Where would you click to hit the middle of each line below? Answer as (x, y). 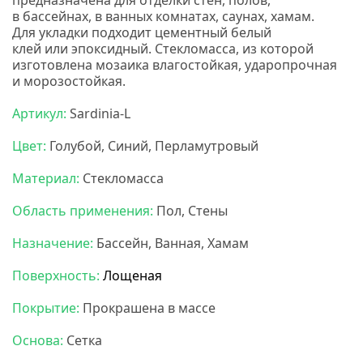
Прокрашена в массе (147, 308)
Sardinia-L (98, 114)
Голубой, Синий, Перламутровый (152, 146)
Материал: (46, 179)
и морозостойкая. (69, 81)
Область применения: (83, 211)
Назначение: (53, 243)
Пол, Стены (190, 211)
